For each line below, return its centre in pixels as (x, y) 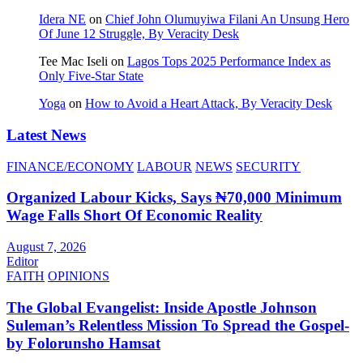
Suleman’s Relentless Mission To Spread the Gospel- (178, 325)
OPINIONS (79, 276)
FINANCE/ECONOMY (70, 166)
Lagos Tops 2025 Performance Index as (229, 62)
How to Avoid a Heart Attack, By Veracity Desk (209, 104)
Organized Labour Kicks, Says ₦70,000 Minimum (174, 198)
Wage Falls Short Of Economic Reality (135, 216)
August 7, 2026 (46, 247)
